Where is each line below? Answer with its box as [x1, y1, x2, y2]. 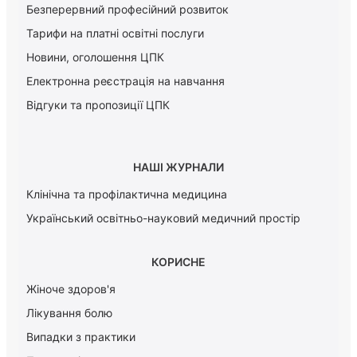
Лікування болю [26, 306, 112, 320]
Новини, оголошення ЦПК [26, 49, 164, 64]
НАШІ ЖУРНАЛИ [133, 160, 224, 175]
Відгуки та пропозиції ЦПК [26, 97, 170, 112]
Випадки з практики [26, 330, 135, 344]
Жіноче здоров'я [26, 282, 116, 296]
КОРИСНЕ [151, 255, 206, 269]
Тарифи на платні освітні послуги [26, 25, 204, 40]
